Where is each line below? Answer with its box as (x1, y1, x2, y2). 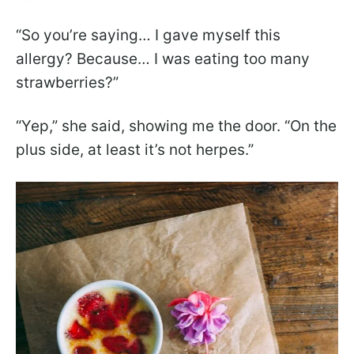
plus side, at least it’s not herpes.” (16, 140, 254, 159)
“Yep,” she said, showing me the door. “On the (16, 116, 337, 135)
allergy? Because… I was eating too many (16, 49, 310, 68)
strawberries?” (16, 73, 119, 92)
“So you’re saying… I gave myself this (16, 25, 281, 44)
